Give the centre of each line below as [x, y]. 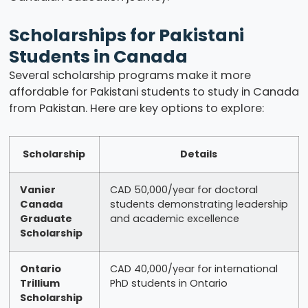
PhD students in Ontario [168, 284]
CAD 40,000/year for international [194, 269]
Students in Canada [98, 57]
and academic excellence [174, 219]
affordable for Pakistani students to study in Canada [154, 92]
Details [199, 154]
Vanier [37, 190]
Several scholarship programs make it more [130, 76]
